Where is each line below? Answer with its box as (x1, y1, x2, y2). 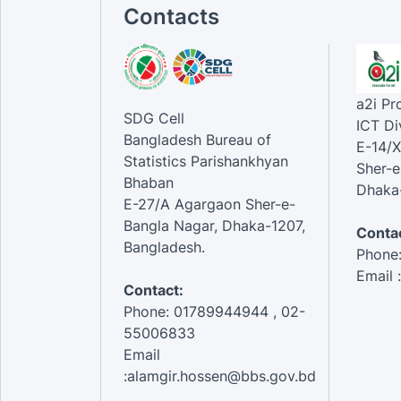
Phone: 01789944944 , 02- (124, 302, 305, 320)
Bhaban (124, 173, 174, 192)
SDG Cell (124, 108, 184, 127)
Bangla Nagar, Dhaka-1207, (124, 216, 305, 235)
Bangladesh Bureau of (124, 130, 271, 149)
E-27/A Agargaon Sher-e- (124, 194, 295, 213)
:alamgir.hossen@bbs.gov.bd (124, 366, 316, 385)
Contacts (124, 3, 219, 30)
